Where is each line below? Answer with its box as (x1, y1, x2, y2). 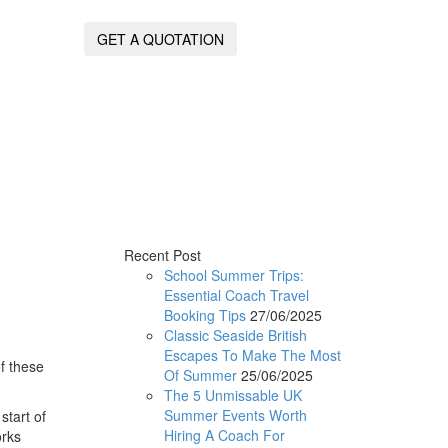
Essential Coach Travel (163, 284, 309, 305)
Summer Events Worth (163, 404, 307, 425)
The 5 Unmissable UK (163, 384, 302, 405)
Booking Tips (163, 304, 246, 325)
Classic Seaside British (163, 324, 307, 345)
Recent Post (123, 244, 201, 265)
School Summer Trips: (163, 264, 304, 285)
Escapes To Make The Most (163, 344, 341, 365)
